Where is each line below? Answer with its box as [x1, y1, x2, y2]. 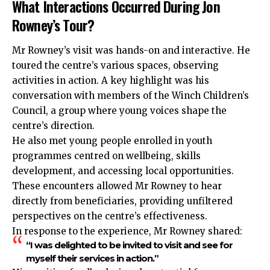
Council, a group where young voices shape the [12, 104, 227, 116]
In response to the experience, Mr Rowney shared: [12, 225, 242, 237]
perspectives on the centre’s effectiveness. [12, 210, 207, 222]
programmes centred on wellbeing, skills [12, 149, 201, 162]
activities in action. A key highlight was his [12, 74, 209, 86]
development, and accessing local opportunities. [12, 165, 234, 177]
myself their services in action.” [25, 252, 159, 264]
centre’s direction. [12, 119, 95, 131]
